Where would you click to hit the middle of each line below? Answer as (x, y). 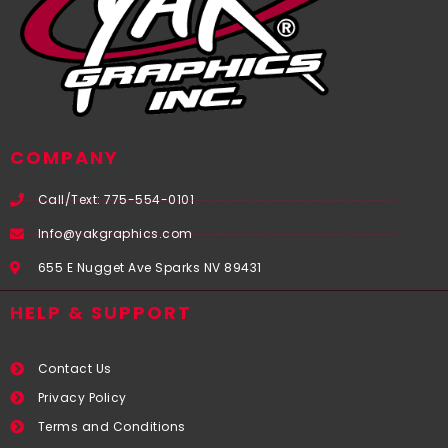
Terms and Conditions (111, 426)
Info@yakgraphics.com (115, 234)
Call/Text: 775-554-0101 (115, 200)
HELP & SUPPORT (101, 313)
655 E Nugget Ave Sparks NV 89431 (149, 268)
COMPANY (64, 158)
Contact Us (74, 368)
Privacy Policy (82, 397)
